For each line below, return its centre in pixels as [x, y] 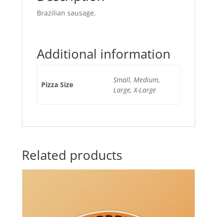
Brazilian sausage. [66, 13]
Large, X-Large [135, 90]
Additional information [103, 54]
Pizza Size [57, 84]
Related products [72, 155]
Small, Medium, [137, 79]
